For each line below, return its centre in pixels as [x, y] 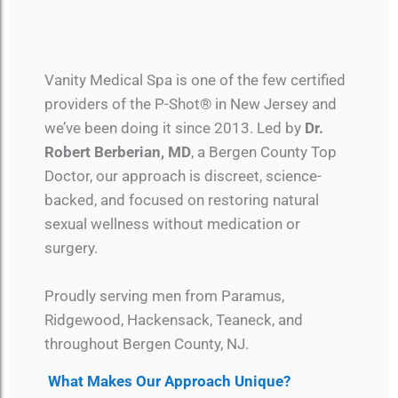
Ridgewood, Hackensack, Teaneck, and [174, 319]
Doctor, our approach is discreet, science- [183, 175]
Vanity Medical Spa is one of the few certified [195, 80]
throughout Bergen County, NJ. [147, 343]
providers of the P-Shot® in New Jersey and [191, 103]
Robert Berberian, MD [118, 151]
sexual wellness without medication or [172, 223]
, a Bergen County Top [264, 151]
